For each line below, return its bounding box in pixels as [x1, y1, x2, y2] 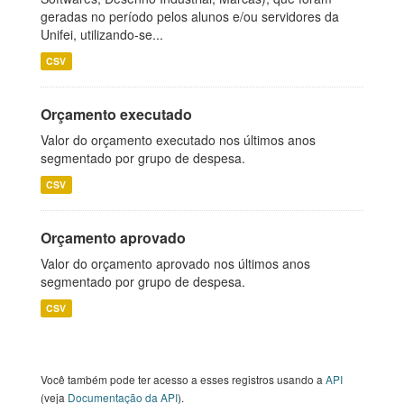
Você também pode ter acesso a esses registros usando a [41, 372, 326, 387]
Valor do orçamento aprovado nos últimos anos [41, 254, 310, 272]
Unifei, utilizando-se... [41, 25, 163, 43]
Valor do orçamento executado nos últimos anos [41, 131, 316, 149]
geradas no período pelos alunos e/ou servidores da [41, 7, 339, 25]
